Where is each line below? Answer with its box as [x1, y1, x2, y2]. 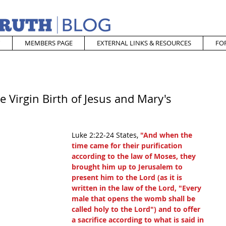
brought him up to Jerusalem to [72, 162, 185, 172]
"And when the [140, 130, 194, 140]
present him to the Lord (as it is [72, 173, 184, 182]
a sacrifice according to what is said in [72, 215, 206, 224]
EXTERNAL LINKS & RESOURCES [96, 38, 191, 47]
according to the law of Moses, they [72, 151, 198, 161]
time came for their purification [72, 141, 184, 150]
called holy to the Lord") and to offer [72, 204, 202, 214]
